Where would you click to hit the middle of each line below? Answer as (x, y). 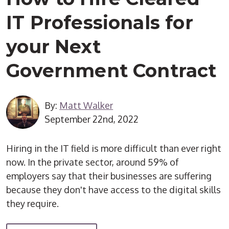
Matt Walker (86, 105)
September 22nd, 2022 (92, 119)
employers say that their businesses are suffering (109, 176)
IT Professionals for (100, 23)
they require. (33, 204)
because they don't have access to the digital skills (114, 190)
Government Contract (111, 71)
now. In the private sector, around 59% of (93, 162)
